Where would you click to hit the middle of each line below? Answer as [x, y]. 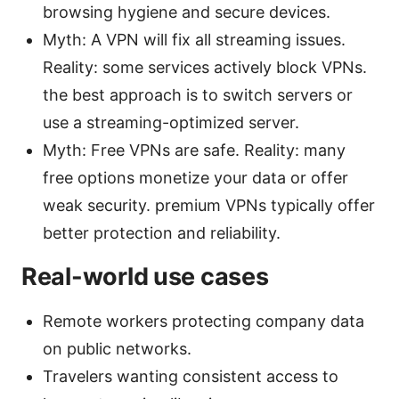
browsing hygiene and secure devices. [187, 12]
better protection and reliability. [162, 233]
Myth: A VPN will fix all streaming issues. [194, 40]
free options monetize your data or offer [195, 178]
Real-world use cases [145, 277]
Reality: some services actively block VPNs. [205, 68]
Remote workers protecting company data [204, 322]
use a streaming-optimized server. [171, 123]
